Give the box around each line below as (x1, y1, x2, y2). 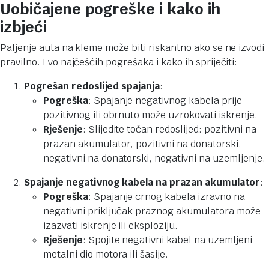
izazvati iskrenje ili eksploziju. (43, 219, 178, 232)
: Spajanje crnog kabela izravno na (88, 190, 245, 204)
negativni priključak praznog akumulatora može (43, 205, 261, 218)
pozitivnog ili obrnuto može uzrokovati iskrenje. (43, 109, 258, 122)
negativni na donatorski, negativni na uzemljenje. (43, 152, 265, 165)
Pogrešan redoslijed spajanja (24, 80, 160, 93)
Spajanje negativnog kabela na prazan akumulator (24, 176, 260, 189)
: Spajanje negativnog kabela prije (88, 94, 242, 107)
